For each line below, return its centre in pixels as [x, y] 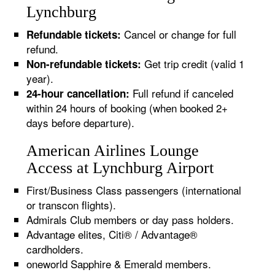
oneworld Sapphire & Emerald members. [119, 264]
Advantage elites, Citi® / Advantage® [112, 234]
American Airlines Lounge [113, 151]
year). [40, 78]
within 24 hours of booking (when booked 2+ [127, 108]
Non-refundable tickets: [84, 64]
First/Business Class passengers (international [134, 190]
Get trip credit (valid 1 [193, 64]
